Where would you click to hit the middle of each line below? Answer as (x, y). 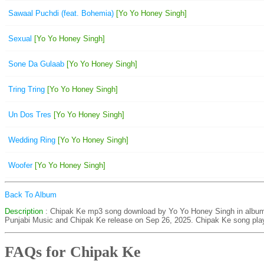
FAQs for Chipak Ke (73, 252)
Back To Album (31, 195)
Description (24, 211)
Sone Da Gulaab (36, 64)
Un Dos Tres (30, 114)
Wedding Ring (32, 140)
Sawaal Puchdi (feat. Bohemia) (61, 13)
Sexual (20, 38)
